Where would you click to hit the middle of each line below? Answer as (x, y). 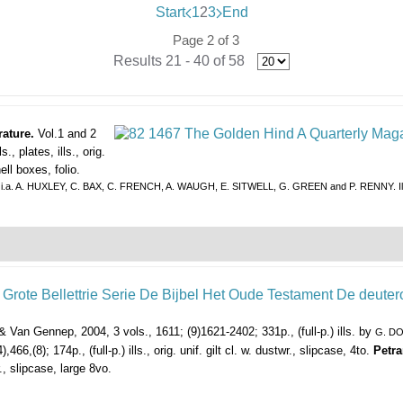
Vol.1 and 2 (67, 134)
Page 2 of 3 (206, 40)
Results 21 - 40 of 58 (179, 61)
